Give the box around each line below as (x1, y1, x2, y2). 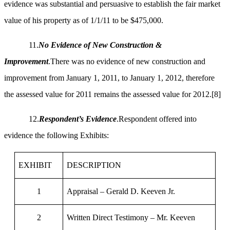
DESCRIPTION (67, 161, 122, 170)
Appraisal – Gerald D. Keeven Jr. (67, 187, 176, 196)
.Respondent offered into (117, 114, 197, 124)
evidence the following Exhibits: (4, 131, 109, 140)
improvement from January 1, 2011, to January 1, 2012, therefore (4, 73, 215, 83)
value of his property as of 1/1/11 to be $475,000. (4, 16, 163, 25)
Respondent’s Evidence (39, 114, 117, 124)
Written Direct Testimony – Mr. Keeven (67, 213, 196, 222)
